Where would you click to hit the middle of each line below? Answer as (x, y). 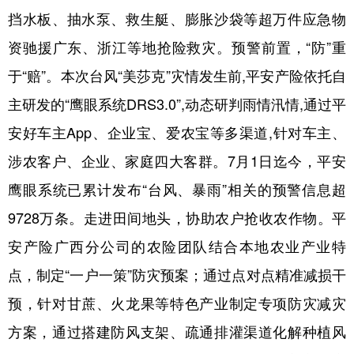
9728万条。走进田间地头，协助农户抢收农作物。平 (177, 218)
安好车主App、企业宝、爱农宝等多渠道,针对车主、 (177, 133)
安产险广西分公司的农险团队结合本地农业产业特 (177, 247)
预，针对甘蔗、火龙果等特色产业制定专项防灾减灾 (177, 303)
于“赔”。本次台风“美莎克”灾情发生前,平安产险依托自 (177, 76)
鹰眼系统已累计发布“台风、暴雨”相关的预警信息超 (177, 190)
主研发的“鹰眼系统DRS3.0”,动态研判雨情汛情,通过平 (177, 104)
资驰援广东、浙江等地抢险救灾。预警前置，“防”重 (177, 47)
